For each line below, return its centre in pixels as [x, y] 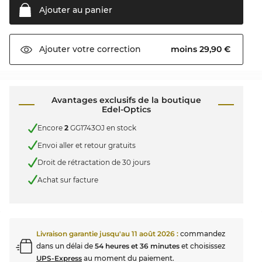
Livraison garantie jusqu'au [84, 234]
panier [97, 10]
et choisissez [202, 246]
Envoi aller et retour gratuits [87, 145]
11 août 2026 [153, 234]
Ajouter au [61, 10]
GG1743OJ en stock [102, 128]
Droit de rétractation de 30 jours [94, 163]
